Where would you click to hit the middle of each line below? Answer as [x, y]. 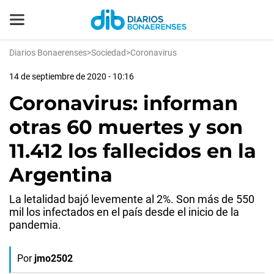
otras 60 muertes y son [126, 127]
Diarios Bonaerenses [48, 53]
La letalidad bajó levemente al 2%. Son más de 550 [132, 199]
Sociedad [109, 53]
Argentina [61, 175]
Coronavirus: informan [124, 103]
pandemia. [35, 225]
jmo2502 [54, 258]
